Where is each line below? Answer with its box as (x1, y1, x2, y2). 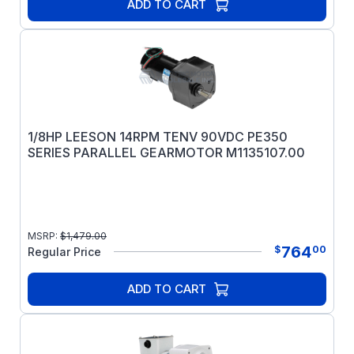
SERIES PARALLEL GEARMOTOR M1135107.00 (28, 145, 305, 160)
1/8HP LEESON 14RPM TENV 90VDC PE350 (28, 129, 288, 145)
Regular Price (28, 245, 101, 258)
